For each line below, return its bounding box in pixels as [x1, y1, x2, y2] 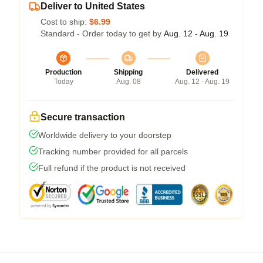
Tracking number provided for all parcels [38, 146, 188, 156]
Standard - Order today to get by [41, 28, 164, 38]
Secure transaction [41, 112, 125, 122]
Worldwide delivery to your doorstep [38, 130, 171, 140]
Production [45, 68, 82, 76]
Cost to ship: [41, 16, 89, 26]
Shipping [114, 68, 143, 76]
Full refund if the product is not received [38, 163, 186, 173]
